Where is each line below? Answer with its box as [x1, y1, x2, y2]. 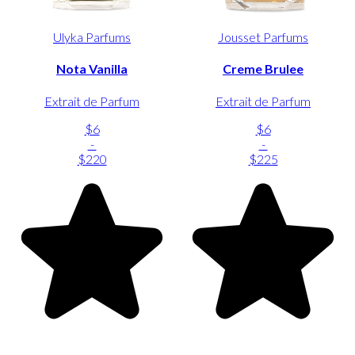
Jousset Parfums [218, 29, 308, 44]
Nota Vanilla [56, 61, 128, 77]
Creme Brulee [223, 61, 303, 77]
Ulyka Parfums [53, 29, 131, 44]
